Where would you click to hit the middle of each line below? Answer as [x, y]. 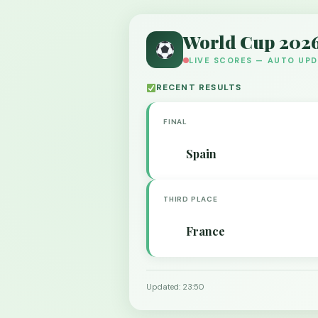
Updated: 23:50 [175, 287]
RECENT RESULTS [199, 87]
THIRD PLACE [191, 199]
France [205, 231]
